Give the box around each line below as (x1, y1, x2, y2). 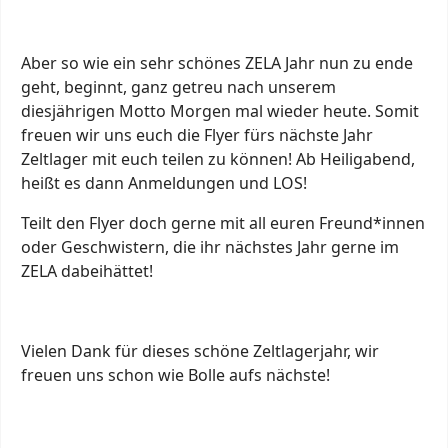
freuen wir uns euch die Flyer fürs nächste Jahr (21, 123, 373, 146)
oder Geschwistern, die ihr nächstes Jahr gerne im (21, 235, 399, 258)
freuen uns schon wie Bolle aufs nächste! (21, 363, 330, 386)
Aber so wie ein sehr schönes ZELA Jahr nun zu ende (21, 51, 413, 74)
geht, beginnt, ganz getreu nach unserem (21, 75, 336, 98)
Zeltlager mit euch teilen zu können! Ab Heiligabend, (21, 147, 415, 170)
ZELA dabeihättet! (21, 259, 153, 282)
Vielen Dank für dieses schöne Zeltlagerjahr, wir (21, 339, 379, 362)
